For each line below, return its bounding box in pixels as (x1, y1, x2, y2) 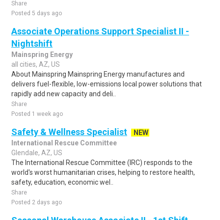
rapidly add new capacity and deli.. (11, 90, 116, 98)
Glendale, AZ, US (11, 149, 62, 157)
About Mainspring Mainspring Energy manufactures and (11, 70, 185, 78)
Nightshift (11, 38, 53, 49)
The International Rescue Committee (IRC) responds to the (11, 159, 192, 166)
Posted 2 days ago (11, 199, 62, 206)
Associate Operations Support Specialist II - (11, 26, 189, 36)
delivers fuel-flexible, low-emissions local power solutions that (11, 80, 202, 88)
